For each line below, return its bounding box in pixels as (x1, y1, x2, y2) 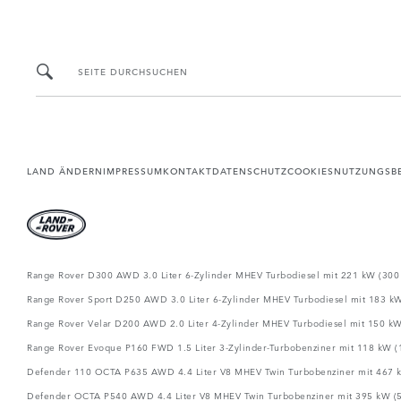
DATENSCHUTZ (212, 162, 287, 177)
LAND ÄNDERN (27, 162, 103, 177)
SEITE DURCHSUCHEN (78, 64, 188, 79)
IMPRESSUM (103, 162, 163, 177)
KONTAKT (163, 162, 212, 177)
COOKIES (287, 162, 334, 177)
